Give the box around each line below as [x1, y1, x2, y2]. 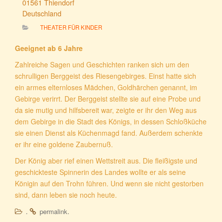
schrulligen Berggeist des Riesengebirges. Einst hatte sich [15, 70, 196, 81]
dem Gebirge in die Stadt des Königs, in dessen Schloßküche [15, 116, 207, 126]
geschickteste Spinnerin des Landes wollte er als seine [15, 166, 186, 177]
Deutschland [22, 8, 61, 19]
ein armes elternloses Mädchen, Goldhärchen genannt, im [15, 82, 197, 92]
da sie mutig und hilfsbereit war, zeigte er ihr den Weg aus [15, 105, 197, 115]
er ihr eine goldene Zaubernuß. [15, 139, 113, 149]
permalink [40, 206, 67, 216]
